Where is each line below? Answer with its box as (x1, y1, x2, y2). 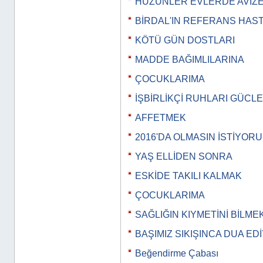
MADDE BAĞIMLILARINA (135, 55, 244, 65)
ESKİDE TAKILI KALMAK (135, 171, 242, 181)
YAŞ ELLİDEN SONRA (135, 151, 232, 161)
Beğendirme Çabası (135, 248, 218, 258)
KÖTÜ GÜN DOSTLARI (135, 35, 235, 45)
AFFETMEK (135, 113, 186, 123)
